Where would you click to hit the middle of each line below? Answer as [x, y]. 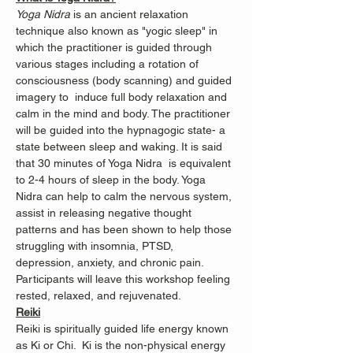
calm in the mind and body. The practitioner [124, 113]
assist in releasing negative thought [105, 213]
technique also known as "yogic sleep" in [118, 31]
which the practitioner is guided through [115, 47]
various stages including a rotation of [109, 64]
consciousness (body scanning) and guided [125, 80]
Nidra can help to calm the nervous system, [125, 196]
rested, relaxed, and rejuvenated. [98, 295]
